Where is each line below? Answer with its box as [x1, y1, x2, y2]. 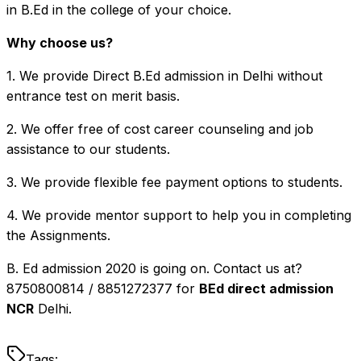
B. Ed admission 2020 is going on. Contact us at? [6, 259, 302, 276]
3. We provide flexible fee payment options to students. [6, 173, 342, 190]
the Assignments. [6, 226, 110, 243]
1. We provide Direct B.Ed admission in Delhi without [6, 67, 322, 84]
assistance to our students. [6, 140, 170, 157]
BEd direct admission [199, 280, 334, 297]
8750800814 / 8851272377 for [6, 280, 199, 297]
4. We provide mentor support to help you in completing [6, 206, 351, 223]
